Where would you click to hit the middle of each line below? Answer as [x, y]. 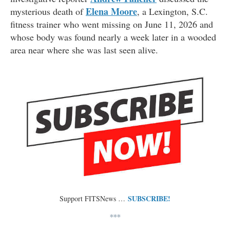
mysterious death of [48, 12]
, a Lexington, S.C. [172, 12]
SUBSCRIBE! [149, 199]
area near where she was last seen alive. [84, 50]
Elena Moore [111, 12]
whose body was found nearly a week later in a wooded [113, 37]
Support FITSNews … [94, 199]
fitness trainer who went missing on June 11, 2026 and [112, 24]
